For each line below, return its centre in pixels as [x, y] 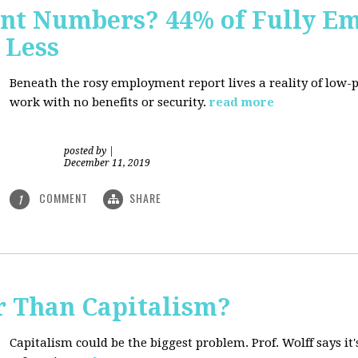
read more [242, 102]
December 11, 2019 [107, 163]
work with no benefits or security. [108, 102]
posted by [86, 151]
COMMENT [64, 198]
